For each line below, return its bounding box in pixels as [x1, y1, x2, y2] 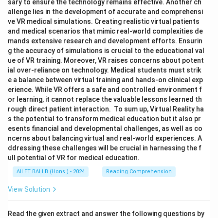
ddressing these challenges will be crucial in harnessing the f [8, 144, 201, 152]
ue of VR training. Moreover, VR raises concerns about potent [8, 56, 204, 64]
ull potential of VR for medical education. [8, 154, 140, 162]
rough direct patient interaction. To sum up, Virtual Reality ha [8, 105, 204, 113]
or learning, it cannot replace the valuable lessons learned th [8, 95, 202, 103]
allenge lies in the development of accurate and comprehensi [8, 8, 203, 16]
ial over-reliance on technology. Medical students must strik [8, 66, 201, 74]
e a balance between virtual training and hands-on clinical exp [8, 76, 203, 84]
